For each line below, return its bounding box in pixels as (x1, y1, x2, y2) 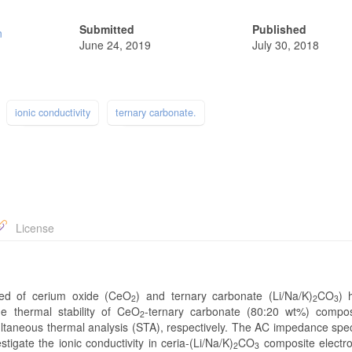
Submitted (79, 20, 134, 37)
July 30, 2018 (251, 36, 319, 53)
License (13, 219, 54, 236)
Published (251, 20, 306, 37)
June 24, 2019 (79, 36, 151, 53)
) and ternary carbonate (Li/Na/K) (136, 287, 313, 303)
